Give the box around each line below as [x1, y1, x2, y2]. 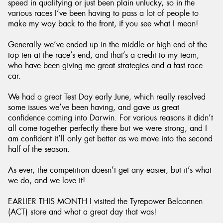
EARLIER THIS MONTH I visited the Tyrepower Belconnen [8, 196, 203, 207]
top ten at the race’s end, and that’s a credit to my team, [8, 50, 199, 60]
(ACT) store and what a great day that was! [8, 207, 156, 217]
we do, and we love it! [8, 175, 85, 186]
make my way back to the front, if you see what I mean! [8, 18, 198, 29]
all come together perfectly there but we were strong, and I [8, 123, 207, 133]
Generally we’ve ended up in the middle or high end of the [8, 39, 207, 50]
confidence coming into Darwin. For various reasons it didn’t [8, 112, 213, 123]
